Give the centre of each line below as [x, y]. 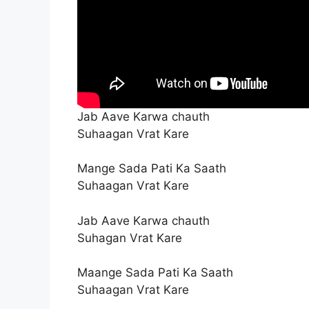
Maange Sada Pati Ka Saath [155, 273]
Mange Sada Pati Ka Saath [152, 169]
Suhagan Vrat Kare [130, 238]
